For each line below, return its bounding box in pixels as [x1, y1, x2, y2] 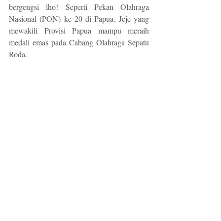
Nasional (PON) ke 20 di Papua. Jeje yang [9, 13, 149, 24]
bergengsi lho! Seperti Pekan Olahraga [9, 1, 149, 12]
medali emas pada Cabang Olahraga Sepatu [9, 37, 149, 48]
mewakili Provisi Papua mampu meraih [9, 25, 149, 36]
